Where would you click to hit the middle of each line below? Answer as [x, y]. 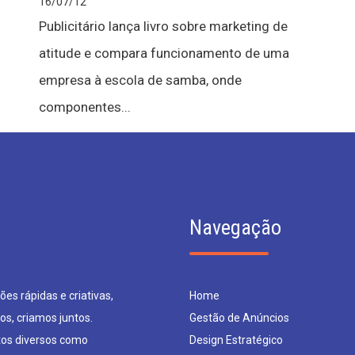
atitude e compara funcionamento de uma [164, 53]
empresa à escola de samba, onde [140, 80]
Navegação [235, 227]
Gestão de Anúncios [239, 318]
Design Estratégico [236, 340]
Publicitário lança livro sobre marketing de [163, 26]
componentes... [84, 107]
